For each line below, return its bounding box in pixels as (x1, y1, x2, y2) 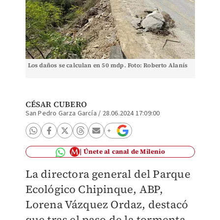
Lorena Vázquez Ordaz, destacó (25, 197, 189, 212)
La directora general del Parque (25, 166, 191, 181)
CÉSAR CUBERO (25, 99, 87, 110)
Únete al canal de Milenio (83, 147, 165, 156)
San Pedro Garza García (25, 109, 97, 118)
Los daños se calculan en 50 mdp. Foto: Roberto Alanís (27, 61, 188, 69)
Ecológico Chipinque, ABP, (25, 182, 164, 196)
